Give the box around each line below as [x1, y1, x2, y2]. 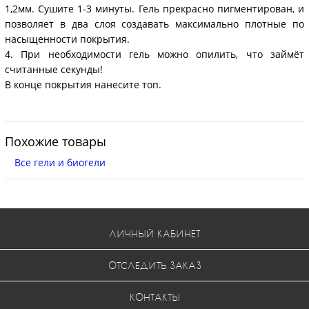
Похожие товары [5, 132, 106, 150]
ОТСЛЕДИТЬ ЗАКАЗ [108, 259, 201, 271]
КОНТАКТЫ [129, 290, 180, 303]
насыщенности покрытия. [5, 32, 130, 46]
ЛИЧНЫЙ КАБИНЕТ [109, 227, 200, 239]
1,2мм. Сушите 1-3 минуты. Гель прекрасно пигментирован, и [5, 1, 304, 15]
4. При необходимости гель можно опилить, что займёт [5, 47, 304, 61]
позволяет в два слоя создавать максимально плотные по [5, 17, 304, 30]
